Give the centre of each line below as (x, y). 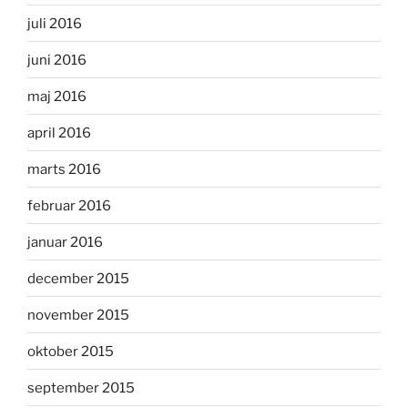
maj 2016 (57, 96)
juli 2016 (55, 23)
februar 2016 (69, 205)
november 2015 (78, 315)
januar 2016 (65, 242)
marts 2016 (64, 169)
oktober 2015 (71, 351)
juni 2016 (57, 60)
